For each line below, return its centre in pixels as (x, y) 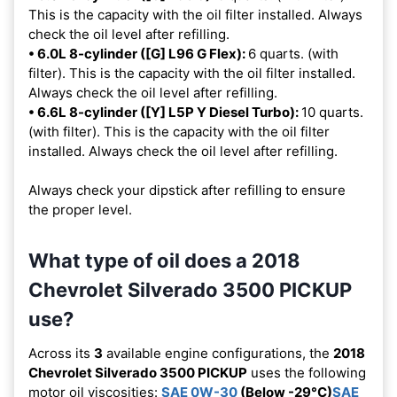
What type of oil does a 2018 (164, 260)
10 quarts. (332, 112)
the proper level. (80, 209)
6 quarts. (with (293, 53)
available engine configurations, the (218, 353)
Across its (61, 353)
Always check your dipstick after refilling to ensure (187, 190)
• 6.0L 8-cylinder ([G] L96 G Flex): (138, 53)
